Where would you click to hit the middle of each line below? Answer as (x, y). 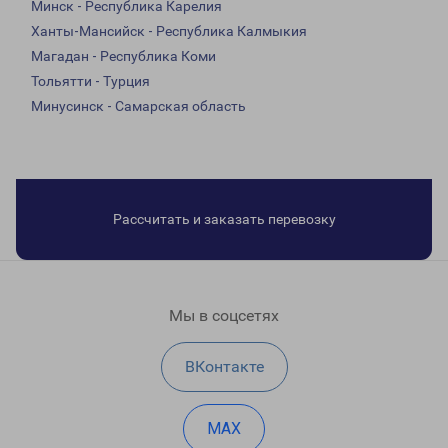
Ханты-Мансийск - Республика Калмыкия (169, 31)
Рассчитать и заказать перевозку (224, 219)
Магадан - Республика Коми (123, 56)
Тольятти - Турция (90, 81)
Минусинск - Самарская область (138, 106)
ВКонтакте (224, 367)
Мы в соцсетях (224, 316)
